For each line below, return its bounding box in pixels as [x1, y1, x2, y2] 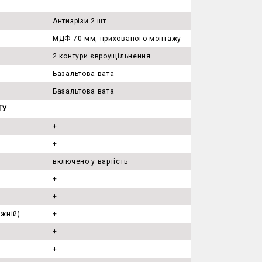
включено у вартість [53, 157, 128, 166]
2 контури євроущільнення [53, 52, 151, 60]
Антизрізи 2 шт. [53, 17, 109, 25]
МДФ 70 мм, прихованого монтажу [53, 35, 181, 43]
